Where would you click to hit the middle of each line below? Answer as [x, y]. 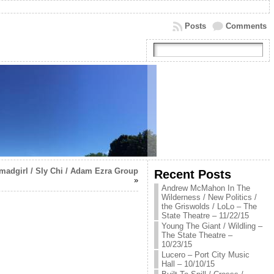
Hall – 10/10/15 [188, 264]
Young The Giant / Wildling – [212, 226]
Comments [246, 26]
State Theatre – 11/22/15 [205, 216]
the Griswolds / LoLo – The [209, 206]
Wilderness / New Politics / [209, 197]
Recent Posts [192, 174]
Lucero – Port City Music [205, 255]
